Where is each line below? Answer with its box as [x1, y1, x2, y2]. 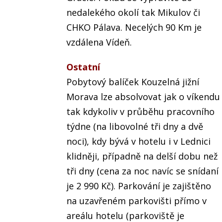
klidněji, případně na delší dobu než [66, 150, 218, 163]
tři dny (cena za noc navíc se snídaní [66, 165, 219, 177]
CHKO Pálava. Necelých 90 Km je [66, 21, 202, 34]
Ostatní [66, 61, 101, 73]
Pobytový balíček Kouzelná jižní [66, 76, 200, 88]
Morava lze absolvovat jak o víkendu [66, 91, 221, 103]
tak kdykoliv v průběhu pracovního [66, 106, 215, 118]
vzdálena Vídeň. [66, 36, 132, 49]
